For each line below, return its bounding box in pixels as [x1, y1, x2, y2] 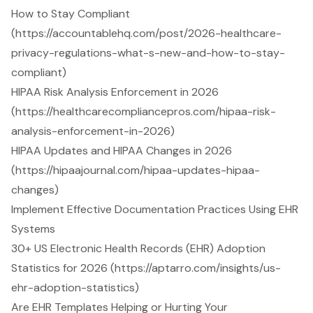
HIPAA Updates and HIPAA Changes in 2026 [11, 143, 232, 159]
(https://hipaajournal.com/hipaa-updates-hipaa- [11, 163, 260, 178]
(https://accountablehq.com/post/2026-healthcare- [11, 26, 282, 41]
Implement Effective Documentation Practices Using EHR [11, 202, 298, 217]
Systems [11, 221, 55, 237]
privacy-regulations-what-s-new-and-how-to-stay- [11, 45, 285, 61]
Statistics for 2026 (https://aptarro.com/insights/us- [11, 261, 281, 276]
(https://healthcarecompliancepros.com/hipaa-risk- [11, 104, 276, 119]
